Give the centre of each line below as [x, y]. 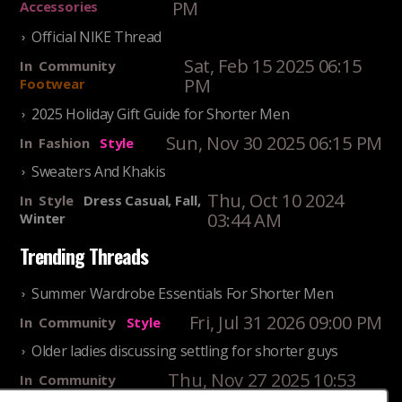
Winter [43, 218]
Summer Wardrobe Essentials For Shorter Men [183, 294]
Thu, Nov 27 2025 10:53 [262, 380]
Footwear [52, 84]
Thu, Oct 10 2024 [275, 201]
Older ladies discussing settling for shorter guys [185, 351]
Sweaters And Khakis [99, 172]
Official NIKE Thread [96, 37]
